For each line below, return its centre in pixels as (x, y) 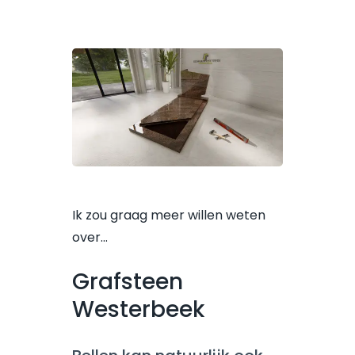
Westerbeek (139, 310)
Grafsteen (128, 282)
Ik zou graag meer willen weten (169, 216)
